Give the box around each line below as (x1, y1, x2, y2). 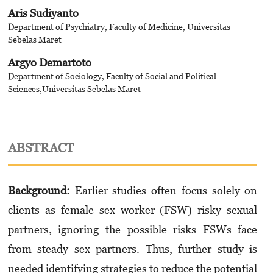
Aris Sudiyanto (7, 6, 79, 19)
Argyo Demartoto (7, 55, 91, 69)
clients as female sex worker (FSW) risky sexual (7, 204, 258, 217)
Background (7, 184, 66, 197)
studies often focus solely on (112, 184, 258, 197)
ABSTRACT (7, 140, 74, 156)
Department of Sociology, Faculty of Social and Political (7, 70, 216, 81)
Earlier (74, 184, 108, 197)
